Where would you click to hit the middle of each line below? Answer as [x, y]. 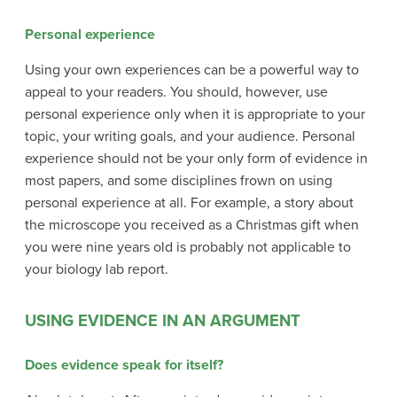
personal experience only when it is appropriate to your [195, 114]
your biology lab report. [97, 269]
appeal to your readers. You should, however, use [176, 92]
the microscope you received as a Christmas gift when [192, 225]
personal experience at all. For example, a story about [189, 202]
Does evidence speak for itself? [124, 365]
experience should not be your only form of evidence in [196, 158]
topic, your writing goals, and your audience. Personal [190, 136]
